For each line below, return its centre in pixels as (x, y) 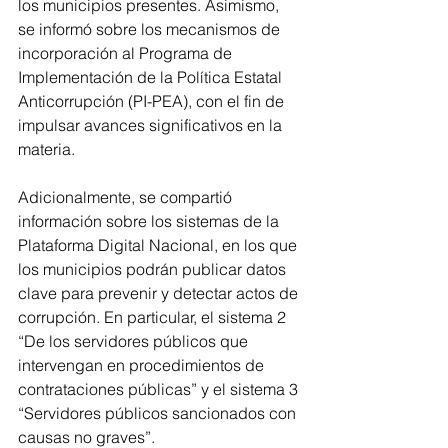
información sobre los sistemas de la (150, 220)
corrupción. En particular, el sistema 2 (154, 316)
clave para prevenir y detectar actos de (160, 292)
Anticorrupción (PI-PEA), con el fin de (153, 100)
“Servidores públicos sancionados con (159, 412)
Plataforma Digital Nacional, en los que (159, 244)
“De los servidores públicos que (135, 340)
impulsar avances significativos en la (152, 124)
